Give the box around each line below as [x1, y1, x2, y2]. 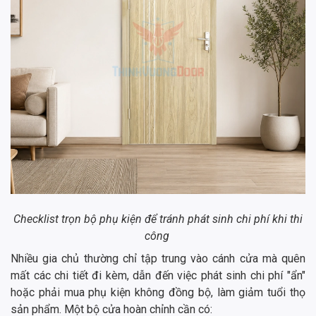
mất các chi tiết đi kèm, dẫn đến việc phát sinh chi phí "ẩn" [11, 269, 305, 283]
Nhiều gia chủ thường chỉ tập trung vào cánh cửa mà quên [11, 252, 305, 266]
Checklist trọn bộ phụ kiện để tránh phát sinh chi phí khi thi [13, 212, 303, 226]
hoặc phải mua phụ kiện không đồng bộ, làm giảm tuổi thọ [11, 286, 305, 300]
